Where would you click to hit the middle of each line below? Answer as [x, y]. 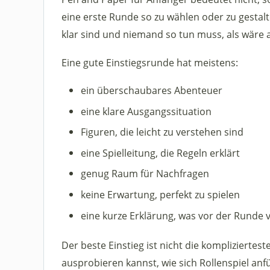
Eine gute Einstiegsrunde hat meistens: [149, 62]
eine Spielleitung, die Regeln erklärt [160, 152]
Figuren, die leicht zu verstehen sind [162, 132]
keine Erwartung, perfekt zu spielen [160, 194]
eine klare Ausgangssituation [146, 111]
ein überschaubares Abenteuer [151, 90]
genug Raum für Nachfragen [145, 174]
